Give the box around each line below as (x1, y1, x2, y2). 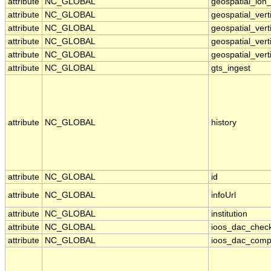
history (211, 118, 237, 128)
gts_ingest (211, 64, 250, 73)
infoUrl (211, 191, 236, 200)
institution (211, 209, 247, 219)
